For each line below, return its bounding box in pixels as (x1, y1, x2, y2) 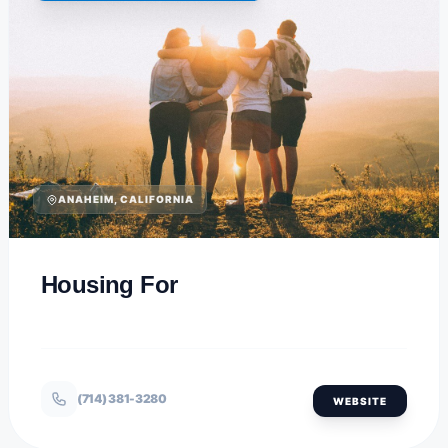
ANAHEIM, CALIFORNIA (58, 193, 194, 205)
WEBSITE (333, 394, 387, 407)
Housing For (41, 271, 178, 298)
